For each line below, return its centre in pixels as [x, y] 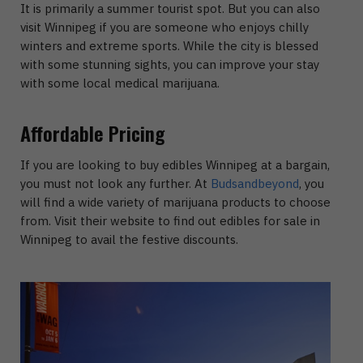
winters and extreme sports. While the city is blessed [169, 45]
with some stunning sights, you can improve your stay [170, 64]
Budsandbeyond [255, 183]
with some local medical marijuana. [122, 83]
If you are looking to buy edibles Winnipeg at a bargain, [175, 164]
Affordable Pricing [92, 133]
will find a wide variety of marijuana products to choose [175, 202]
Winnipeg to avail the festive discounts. [131, 239]
